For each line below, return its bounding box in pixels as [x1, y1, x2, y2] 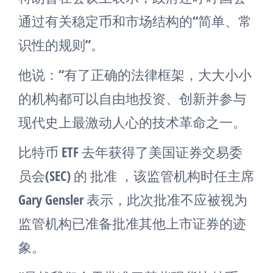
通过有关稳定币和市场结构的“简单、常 [18, 12, 252, 30]
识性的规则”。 [18, 35, 104, 54]
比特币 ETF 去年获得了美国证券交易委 [18, 143, 243, 161]
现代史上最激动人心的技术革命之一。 [18, 113, 246, 131]
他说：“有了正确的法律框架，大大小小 [18, 65, 252, 83]
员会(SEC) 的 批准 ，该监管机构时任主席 [18, 166, 254, 185]
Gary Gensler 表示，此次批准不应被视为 [18, 190, 247, 208]
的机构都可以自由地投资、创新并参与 [18, 89, 246, 107]
